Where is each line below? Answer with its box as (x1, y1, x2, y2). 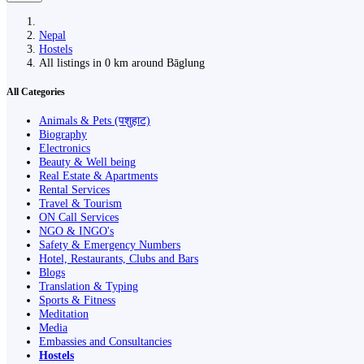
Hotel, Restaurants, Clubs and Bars (39, 252, 198, 266)
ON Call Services (39, 210, 119, 224)
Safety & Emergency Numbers (39, 238, 180, 252)
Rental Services (39, 183, 110, 197)
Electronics (39, 141, 90, 155)
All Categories (6, 85, 65, 97)
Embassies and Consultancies (39, 335, 171, 349)
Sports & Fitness (39, 293, 115, 307)
